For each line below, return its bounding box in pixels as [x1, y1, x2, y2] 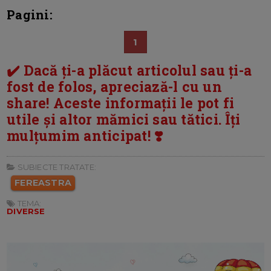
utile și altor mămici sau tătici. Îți [7, 109, 241, 128]
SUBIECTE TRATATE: [15, 162, 96, 172]
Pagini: [7, 6, 53, 22]
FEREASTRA [15, 177, 72, 188]
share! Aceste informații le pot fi [7, 93, 235, 112]
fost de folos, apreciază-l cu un [7, 77, 222, 96]
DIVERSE [7, 206, 45, 216]
